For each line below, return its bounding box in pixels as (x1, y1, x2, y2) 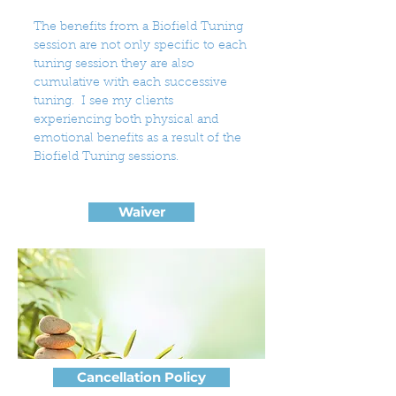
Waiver (118, 204, 165, 220)
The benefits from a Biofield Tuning (34, 21, 243, 34)
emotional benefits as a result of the (34, 133, 241, 145)
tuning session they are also (34, 58, 194, 71)
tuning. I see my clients (34, 95, 173, 108)
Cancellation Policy (77, 369, 206, 385)
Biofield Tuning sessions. (34, 151, 186, 164)
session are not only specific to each (34, 40, 247, 52)
